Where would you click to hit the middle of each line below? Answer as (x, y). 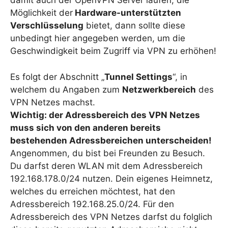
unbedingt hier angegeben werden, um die (98, 38)
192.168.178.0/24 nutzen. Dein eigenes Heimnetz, (111, 178)
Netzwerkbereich (159, 89)
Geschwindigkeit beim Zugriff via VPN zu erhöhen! (113, 51)
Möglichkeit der (41, 13)
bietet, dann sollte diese (134, 26)
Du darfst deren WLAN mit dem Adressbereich (106, 166)
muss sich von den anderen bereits (85, 127)
